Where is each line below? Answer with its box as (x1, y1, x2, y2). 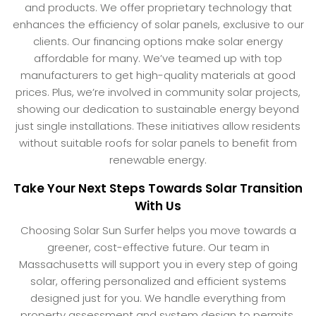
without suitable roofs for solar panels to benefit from (19, 135, 297, 150)
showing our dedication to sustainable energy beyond (17, 101, 299, 116)
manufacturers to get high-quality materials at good (20, 67, 296, 83)
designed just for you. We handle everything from (30, 290, 286, 305)
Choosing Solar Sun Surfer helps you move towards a (20, 222, 296, 238)
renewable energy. (109, 152, 207, 167)
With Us (135, 197, 181, 214)
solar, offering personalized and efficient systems (30, 273, 286, 288)
